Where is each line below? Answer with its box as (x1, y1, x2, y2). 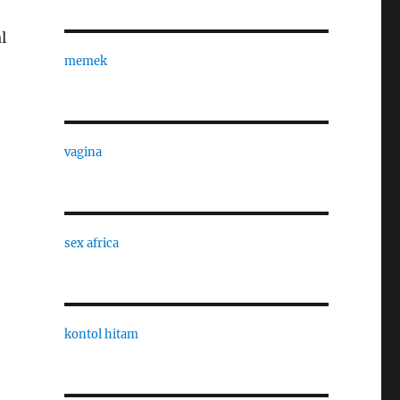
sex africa (63, 236, 119, 251)
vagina (63, 145, 102, 160)
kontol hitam (63, 327, 138, 342)
